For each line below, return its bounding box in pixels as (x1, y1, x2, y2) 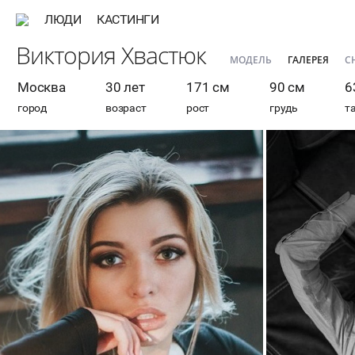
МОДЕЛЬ (230, 53, 272, 67)
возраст (105, 101, 147, 114)
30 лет (105, 79, 145, 95)
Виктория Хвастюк (16, 38, 206, 71)
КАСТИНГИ (97, 12, 158, 27)
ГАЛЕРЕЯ (288, 53, 329, 67)
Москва (17, 79, 66, 95)
